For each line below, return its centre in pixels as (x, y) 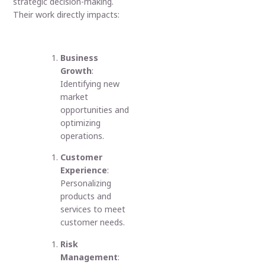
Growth (76, 70)
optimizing (81, 122)
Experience (84, 170)
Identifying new (90, 83)
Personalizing (86, 183)
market (75, 96)
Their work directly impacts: (67, 15)
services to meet (93, 209)
